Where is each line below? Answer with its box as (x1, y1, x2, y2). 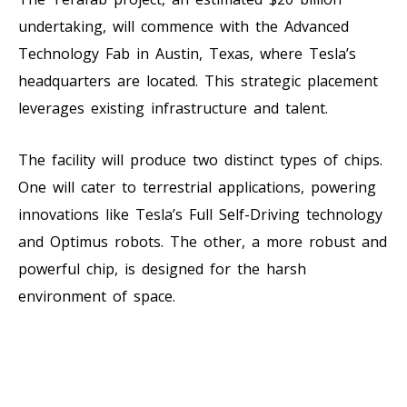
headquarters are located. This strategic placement (18, 70, 378, 91)
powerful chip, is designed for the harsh (18, 258, 306, 279)
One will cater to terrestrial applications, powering (18, 176, 376, 197)
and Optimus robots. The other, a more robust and (18, 231, 387, 252)
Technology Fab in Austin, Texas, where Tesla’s (18, 43, 356, 64)
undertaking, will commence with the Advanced (18, 15, 349, 36)
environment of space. (18, 285, 175, 306)
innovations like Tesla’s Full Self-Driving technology (18, 203, 382, 224)
